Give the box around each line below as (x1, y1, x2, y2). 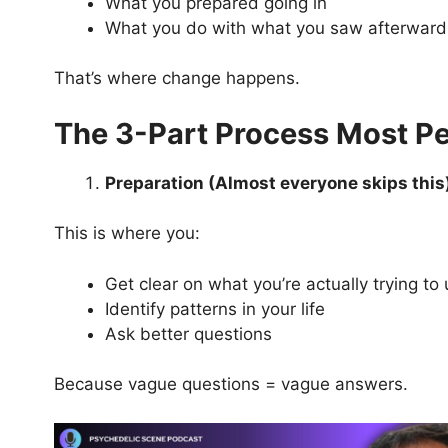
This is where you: (53, 223, 200, 244)
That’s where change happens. (53, 68, 300, 89)
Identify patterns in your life (104, 298, 325, 319)
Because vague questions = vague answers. (53, 374, 408, 395)
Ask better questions (104, 323, 272, 344)
